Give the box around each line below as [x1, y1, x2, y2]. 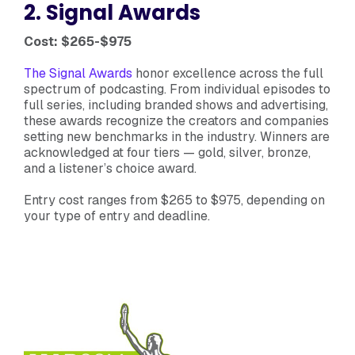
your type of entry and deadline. [24, 207, 213, 224]
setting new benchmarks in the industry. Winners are [24, 128, 330, 145]
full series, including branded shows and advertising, [24, 96, 328, 113]
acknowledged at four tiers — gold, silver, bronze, [24, 143, 311, 161]
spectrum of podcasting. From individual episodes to [24, 80, 330, 97]
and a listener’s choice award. [24, 159, 197, 177]
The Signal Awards [24, 64, 132, 82]
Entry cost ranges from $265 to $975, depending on [24, 191, 325, 208]
